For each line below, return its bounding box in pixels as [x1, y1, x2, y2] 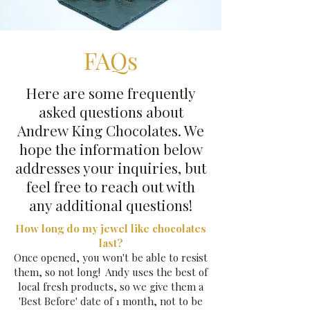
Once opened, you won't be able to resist [14, 250, 208, 264]
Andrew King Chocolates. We [17, 120, 204, 140]
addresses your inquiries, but [15, 158, 206, 177]
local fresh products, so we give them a [18, 280, 203, 293]
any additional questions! [29, 195, 192, 215]
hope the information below [19, 139, 203, 158]
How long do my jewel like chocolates [15, 221, 206, 235]
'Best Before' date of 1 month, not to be [19, 294, 203, 308]
